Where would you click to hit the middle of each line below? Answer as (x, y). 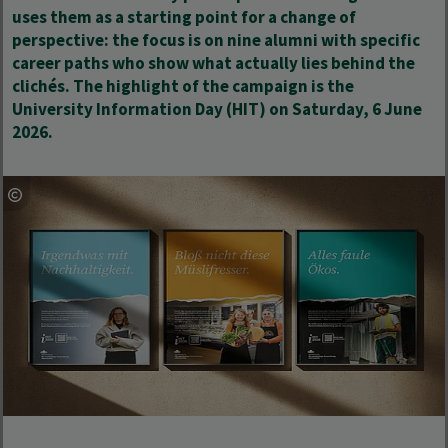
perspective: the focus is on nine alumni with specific (216, 40)
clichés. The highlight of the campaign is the (183, 86)
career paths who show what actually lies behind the (213, 63)
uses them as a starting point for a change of (184, 17)
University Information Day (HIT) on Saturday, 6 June (217, 109)
